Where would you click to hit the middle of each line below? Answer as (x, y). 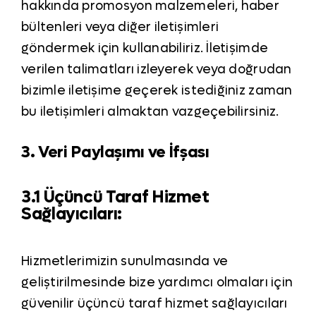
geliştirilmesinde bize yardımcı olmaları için (157, 283)
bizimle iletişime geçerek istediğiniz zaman (157, 91)
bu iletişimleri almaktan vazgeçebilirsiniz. (150, 112)
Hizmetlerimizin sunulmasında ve (124, 262)
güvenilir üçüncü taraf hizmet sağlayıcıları (154, 304)
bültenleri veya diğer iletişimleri (120, 28)
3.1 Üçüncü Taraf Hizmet (115, 197)
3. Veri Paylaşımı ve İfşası (115, 153)
